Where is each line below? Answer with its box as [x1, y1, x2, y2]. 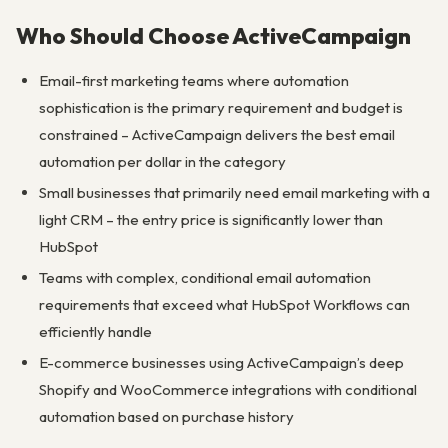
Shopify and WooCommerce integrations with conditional [38, 379, 417, 399]
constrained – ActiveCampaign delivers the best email [38, 125, 395, 145]
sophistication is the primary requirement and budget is [38, 98, 403, 118]
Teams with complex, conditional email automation [38, 267, 371, 287]
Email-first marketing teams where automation [38, 71, 349, 91]
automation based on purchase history [38, 406, 294, 426]
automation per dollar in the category [38, 152, 286, 172]
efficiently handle [38, 321, 152, 341]
